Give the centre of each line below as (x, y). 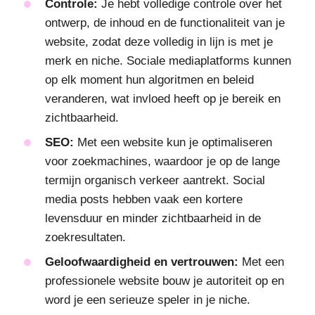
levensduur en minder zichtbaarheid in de (153, 219)
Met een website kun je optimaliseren (173, 143)
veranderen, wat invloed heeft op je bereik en (163, 99)
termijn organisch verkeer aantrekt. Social (155, 181)
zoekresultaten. (85, 238)
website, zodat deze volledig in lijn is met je (159, 42)
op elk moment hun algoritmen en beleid (149, 80)
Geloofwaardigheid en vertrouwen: (142, 262)
